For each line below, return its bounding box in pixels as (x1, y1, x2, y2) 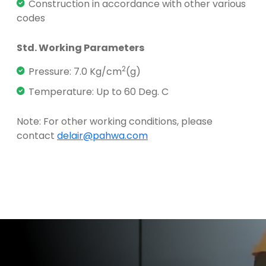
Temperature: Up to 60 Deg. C (28, 84, 169, 99)
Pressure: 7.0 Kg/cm (28, 64, 122, 78)
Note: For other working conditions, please (17, 114, 213, 128)
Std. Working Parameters (17, 40, 144, 55)
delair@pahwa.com (57, 128, 148, 142)
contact (17, 128, 57, 142)
